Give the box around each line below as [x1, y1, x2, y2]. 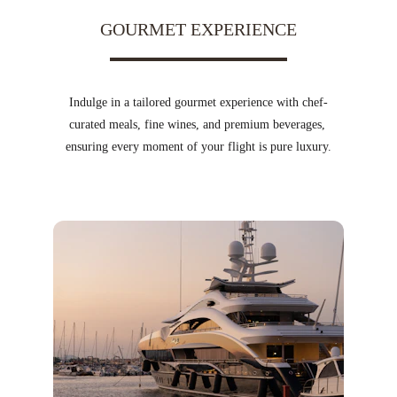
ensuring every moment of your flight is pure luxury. [66, 140, 331, 153]
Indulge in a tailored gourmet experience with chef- [69, 96, 328, 109]
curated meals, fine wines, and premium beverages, [68, 118, 329, 131]
